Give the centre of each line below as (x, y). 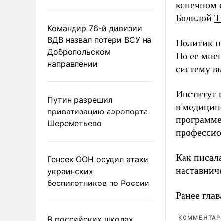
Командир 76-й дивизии (95, 28)
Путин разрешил (80, 99)
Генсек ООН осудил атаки (98, 159)
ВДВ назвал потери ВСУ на (99, 40)
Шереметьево (74, 123)
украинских (70, 171)
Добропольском (79, 52)
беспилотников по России (98, 183)
